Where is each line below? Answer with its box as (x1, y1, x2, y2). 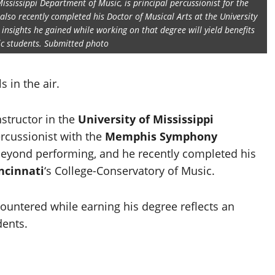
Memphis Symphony (105, 129, 217, 144)
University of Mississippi (78, 112, 214, 127)
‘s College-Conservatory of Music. (44, 163, 215, 179)
